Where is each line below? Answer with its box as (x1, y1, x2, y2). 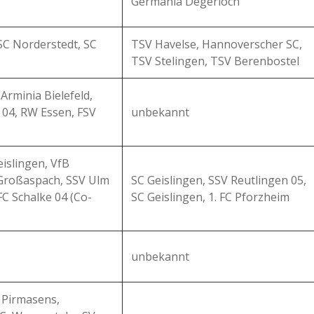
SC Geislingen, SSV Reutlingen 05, (131, 172, 306, 188)
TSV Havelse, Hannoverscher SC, (131, 36, 302, 52)
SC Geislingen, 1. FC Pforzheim (131, 189, 289, 205)
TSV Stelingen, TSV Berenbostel (131, 53, 299, 69)
